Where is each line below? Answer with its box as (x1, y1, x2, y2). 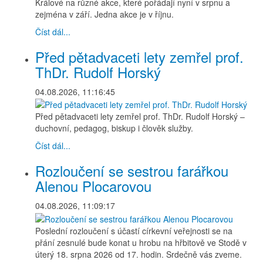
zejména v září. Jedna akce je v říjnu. (35, 8, 174, 21)
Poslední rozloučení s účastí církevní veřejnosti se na (35, 224, 232, 237)
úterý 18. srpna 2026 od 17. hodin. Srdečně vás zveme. (35, 248, 242, 260)
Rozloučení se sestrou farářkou (35, 160, 228, 181)
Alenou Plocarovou (35, 176, 151, 197)
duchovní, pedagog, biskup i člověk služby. (35, 122, 193, 134)
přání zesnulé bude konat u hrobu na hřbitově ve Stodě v (35, 236, 247, 248)
